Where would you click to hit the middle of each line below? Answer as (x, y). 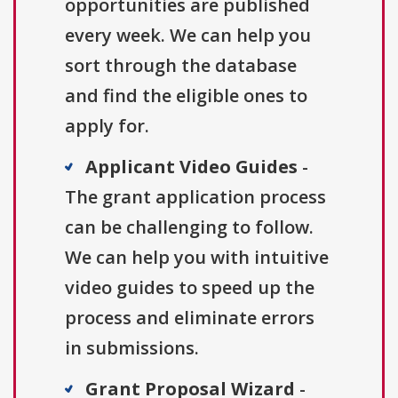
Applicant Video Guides (191, 166)
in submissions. (132, 347)
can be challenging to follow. (189, 227)
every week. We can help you (188, 35)
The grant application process (195, 196)
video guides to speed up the (190, 287)
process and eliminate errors (190, 317)
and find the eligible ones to (186, 95)
